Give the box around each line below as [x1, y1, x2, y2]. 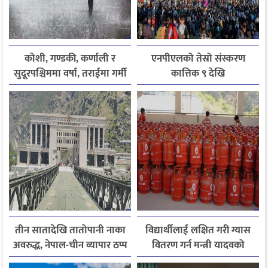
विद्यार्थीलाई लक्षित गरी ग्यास [145, 221, 251, 239]
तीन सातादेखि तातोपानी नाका [14, 221, 126, 239]
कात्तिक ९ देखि [171, 65, 225, 82]
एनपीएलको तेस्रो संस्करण [151, 50, 245, 67]
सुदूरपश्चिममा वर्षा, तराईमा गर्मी [13, 65, 127, 82]
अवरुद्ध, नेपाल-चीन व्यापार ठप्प [13, 236, 127, 254]
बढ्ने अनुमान [47, 80, 93, 97]
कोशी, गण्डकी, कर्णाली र [25, 50, 115, 67]
